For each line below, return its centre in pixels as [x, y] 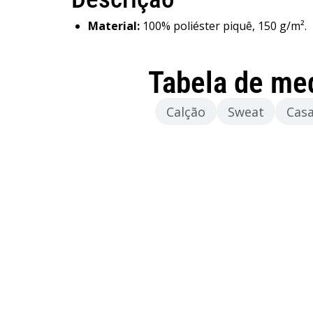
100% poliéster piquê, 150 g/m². [223, 26]
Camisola [116, 112]
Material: [114, 26]
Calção [185, 112]
